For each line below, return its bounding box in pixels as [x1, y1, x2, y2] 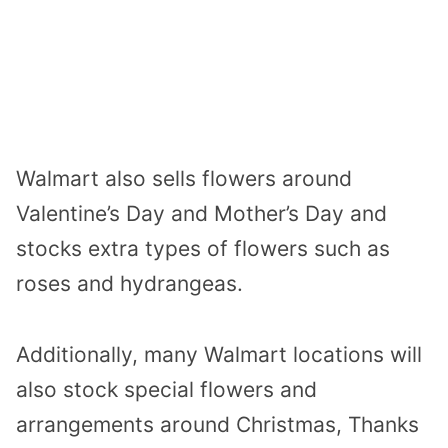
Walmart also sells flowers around [16, 166, 352, 192]
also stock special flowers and [16, 376, 317, 402]
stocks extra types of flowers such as [16, 236, 390, 262]
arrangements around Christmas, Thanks [16, 411, 419, 437]
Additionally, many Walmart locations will [16, 341, 422, 367]
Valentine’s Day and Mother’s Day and [16, 201, 387, 227]
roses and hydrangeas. [16, 271, 243, 297]
